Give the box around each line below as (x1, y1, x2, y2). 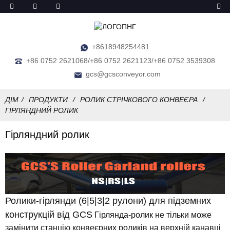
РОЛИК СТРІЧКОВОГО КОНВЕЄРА (80, 95, 198, 104)
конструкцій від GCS (5, 209, 92, 220)
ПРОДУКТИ (29, 95, 68, 104)
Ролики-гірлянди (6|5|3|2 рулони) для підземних (5, 195, 211, 206)
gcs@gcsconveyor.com (86, 70, 161, 79)
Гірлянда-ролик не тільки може (94, 210, 212, 219)
